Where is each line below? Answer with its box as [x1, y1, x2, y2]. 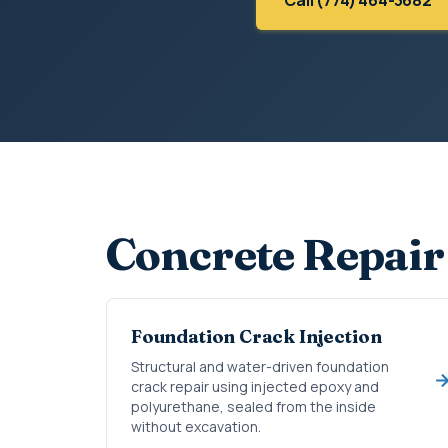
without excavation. [131, 417, 261, 436]
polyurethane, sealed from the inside [131, 397, 376, 416]
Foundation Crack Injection [131, 325, 382, 348]
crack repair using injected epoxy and [131, 377, 379, 396]
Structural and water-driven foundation [131, 357, 389, 376]
